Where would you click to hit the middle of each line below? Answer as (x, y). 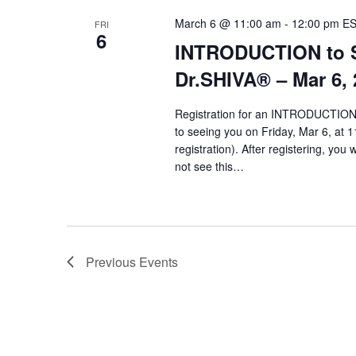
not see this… (209, 166)
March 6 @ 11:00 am (228, 23)
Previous (112, 262)
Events (159, 262)
